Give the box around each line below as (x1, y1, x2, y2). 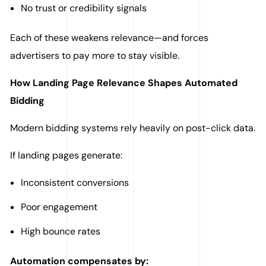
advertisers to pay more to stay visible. (10, 49, 180, 62)
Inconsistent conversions (21, 176, 129, 189)
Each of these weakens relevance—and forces (10, 31, 209, 45)
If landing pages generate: (10, 149, 123, 162)
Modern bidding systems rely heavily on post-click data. (10, 122, 256, 135)
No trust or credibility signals (21, 2, 147, 15)
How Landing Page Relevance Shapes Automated (10, 77, 238, 90)
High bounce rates (21, 225, 100, 238)
